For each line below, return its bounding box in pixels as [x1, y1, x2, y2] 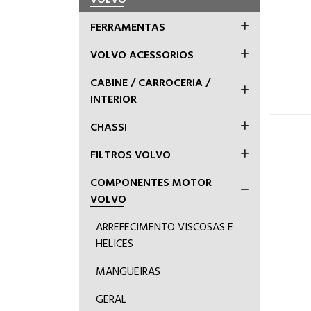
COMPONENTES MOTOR [90, 174, 212, 190]
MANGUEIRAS [96, 262, 160, 279]
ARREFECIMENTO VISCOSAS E [96, 218, 233, 235]
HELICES [96, 235, 133, 251]
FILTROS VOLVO [90, 146, 171, 162]
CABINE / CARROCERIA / [90, 74, 210, 90]
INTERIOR [90, 90, 137, 107]
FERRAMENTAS [90, 18, 165, 35]
